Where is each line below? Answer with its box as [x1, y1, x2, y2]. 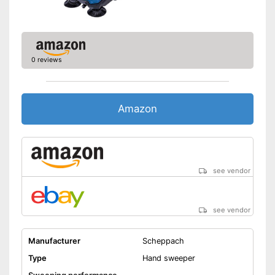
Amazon [118, 103, 157, 115]
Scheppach [142, 236, 184, 246]
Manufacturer [28, 236, 80, 246]
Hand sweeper [142, 254, 195, 263]
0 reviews [31, 56, 62, 64]
